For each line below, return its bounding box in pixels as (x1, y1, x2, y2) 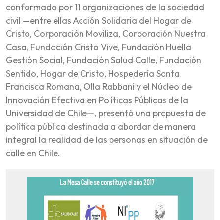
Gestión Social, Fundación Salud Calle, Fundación (6, 54, 201, 66)
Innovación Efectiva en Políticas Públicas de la (6, 94, 188, 106)
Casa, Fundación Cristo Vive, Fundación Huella (6, 41, 191, 53)
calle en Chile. (6, 147, 60, 159)
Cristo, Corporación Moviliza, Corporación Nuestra (6, 27, 206, 39)
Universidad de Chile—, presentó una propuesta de (6, 107, 206, 119)
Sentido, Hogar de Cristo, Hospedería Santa (6, 67, 180, 79)
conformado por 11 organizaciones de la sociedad (6, 1, 204, 13)
